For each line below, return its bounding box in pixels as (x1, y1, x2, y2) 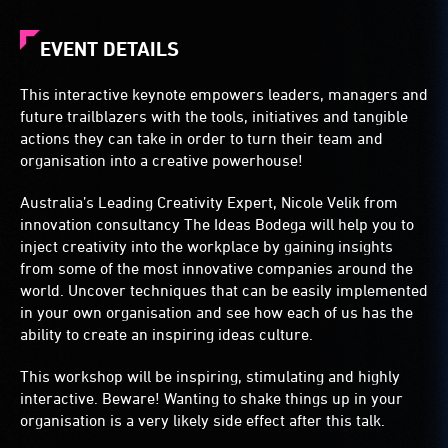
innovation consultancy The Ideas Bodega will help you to (20, 215, 414, 234)
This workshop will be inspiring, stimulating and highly (20, 367, 400, 386)
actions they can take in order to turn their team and (20, 129, 383, 148)
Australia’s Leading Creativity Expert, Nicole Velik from (20, 193, 398, 212)
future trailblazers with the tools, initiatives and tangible (20, 107, 408, 126)
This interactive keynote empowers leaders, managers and (20, 85, 428, 104)
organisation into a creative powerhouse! (20, 151, 303, 170)
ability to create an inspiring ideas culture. (20, 325, 313, 344)
